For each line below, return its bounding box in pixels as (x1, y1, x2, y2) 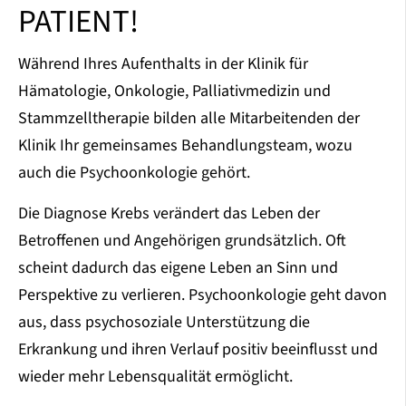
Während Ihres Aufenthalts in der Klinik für (18, 53, 308, 76)
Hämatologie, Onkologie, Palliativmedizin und (18, 80, 331, 103)
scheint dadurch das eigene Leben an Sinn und (18, 256, 338, 280)
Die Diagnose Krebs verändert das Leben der (18, 202, 320, 226)
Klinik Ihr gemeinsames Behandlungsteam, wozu (18, 134, 353, 158)
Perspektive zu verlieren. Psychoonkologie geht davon (18, 284, 387, 307)
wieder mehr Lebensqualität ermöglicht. (18, 365, 293, 389)
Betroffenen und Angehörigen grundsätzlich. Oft (18, 229, 346, 253)
